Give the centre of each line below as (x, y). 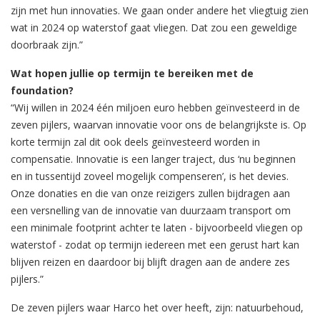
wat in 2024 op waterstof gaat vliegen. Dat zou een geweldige (154, 27)
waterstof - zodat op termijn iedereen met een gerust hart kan (155, 244)
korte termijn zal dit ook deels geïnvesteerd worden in (135, 141)
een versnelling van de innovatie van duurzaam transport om (151, 210)
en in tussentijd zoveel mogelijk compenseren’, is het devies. (150, 176)
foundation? (42, 90)
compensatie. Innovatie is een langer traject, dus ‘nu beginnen (153, 159)
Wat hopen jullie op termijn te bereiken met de (132, 73)
